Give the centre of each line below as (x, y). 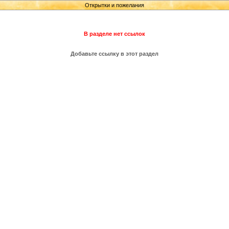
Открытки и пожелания (114, 5)
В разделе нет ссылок (114, 34)
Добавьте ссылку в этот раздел (114, 54)
